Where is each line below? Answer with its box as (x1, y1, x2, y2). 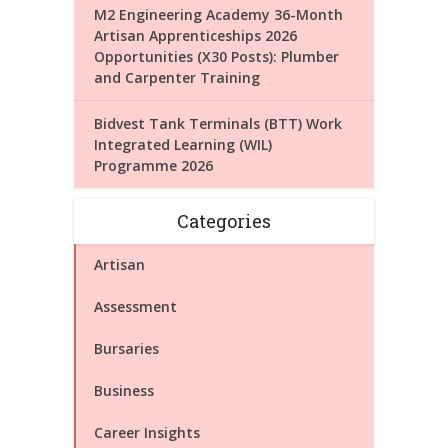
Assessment (94, 296, 177, 316)
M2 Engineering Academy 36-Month (94, 4, 343, 24)
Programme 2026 (94, 155, 213, 175)
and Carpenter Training (94, 67, 260, 87)
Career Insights (94, 422, 200, 442)
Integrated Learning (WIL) (94, 134, 272, 154)
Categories (177, 208, 271, 233)
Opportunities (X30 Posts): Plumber (94, 46, 339, 66)
